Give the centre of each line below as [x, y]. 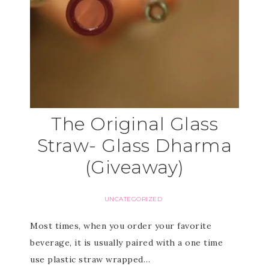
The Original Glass [134, 124]
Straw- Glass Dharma [134, 146]
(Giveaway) [134, 167]
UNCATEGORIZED [133, 199]
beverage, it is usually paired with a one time [126, 243]
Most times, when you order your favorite [121, 226]
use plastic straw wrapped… [90, 259]
